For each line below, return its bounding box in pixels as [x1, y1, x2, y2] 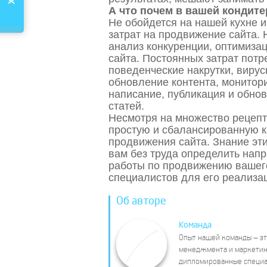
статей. [108, 100, 144, 112]
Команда [179, 221, 212, 229]
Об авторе [116, 195, 166, 207]
